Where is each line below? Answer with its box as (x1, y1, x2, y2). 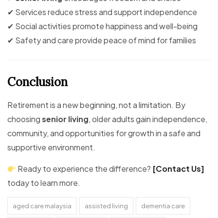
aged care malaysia (13, 202, 72, 210)
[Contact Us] (152, 163, 205, 174)
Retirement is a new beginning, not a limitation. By (7, 100, 185, 110)
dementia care (141, 202, 185, 210)
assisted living (85, 202, 128, 210)
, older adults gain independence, (89, 114, 207, 125)
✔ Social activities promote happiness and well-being (7, 21, 198, 32)
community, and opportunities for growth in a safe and (7, 128, 200, 139)
